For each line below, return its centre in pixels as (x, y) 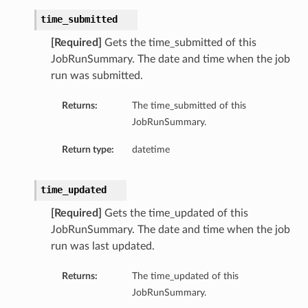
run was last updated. (102, 246)
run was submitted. (97, 76)
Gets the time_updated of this (175, 213)
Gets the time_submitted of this (179, 43)
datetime (151, 150)
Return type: (88, 150)
